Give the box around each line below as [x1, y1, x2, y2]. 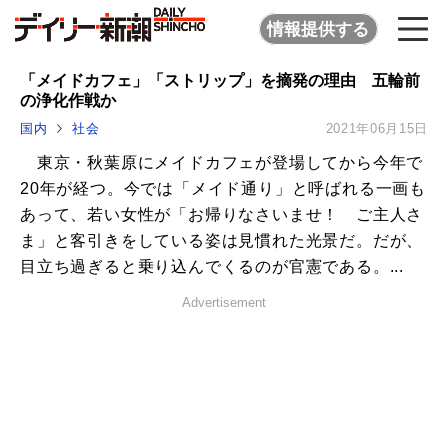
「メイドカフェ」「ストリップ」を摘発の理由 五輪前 [20, 71, 420, 89]
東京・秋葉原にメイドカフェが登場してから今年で [20, 154, 424, 172]
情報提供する [267, 19, 370, 39]
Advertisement [182, 295, 266, 311]
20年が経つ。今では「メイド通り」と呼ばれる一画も [20, 180, 426, 198]
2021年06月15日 [325, 121, 428, 137]
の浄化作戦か [20, 91, 116, 109]
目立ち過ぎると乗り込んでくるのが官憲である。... [20, 258, 404, 276]
